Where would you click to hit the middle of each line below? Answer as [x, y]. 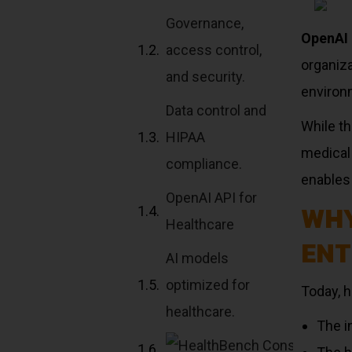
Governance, [205, 23]
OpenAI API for [212, 198]
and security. [207, 77]
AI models [198, 258]
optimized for [208, 285]
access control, [214, 50]
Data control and [216, 110]
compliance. [206, 164]
